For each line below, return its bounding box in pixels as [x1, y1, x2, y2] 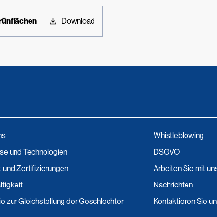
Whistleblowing [154, 131, 204, 140]
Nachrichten [154, 180, 193, 189]
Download [61, 16, 95, 26]
